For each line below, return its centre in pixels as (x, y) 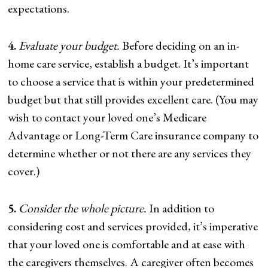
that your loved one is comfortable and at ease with (127, 244)
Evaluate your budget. (71, 45)
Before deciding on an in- (181, 45)
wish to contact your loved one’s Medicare (107, 117)
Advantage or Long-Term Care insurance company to (133, 135)
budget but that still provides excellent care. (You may (133, 99)
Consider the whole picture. (84, 208)
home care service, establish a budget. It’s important (129, 63)
